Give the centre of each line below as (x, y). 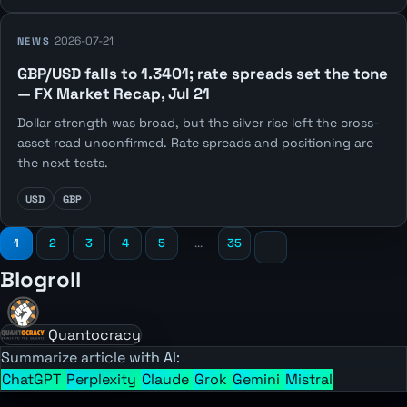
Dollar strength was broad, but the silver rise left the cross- (198, 123)
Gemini (258, 380)
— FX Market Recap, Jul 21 (113, 93)
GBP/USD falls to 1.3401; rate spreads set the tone (202, 73)
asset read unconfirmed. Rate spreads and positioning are (195, 143)
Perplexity (103, 380)
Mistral (309, 380)
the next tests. (62, 163)
